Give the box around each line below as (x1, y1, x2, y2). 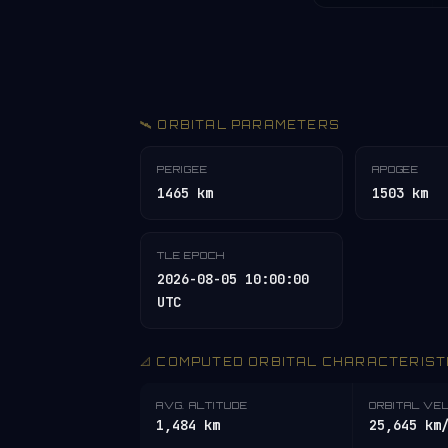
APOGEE (372, 163, 419, 175)
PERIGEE (157, 163, 208, 175)
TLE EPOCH (157, 249, 226, 261)
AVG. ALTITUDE (156, 399, 248, 411)
